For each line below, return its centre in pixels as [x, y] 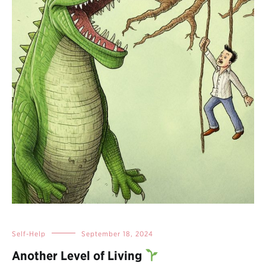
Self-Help [29, 233]
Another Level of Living [78, 255]
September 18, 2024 [117, 233]
